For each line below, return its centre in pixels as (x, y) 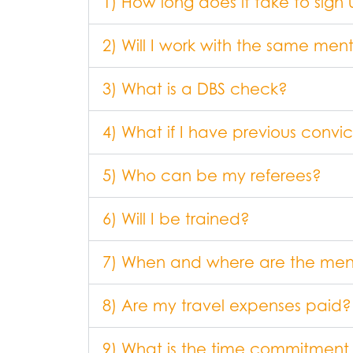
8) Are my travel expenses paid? (227, 306)
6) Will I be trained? (176, 219)
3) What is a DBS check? (195, 89)
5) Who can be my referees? (212, 176)
